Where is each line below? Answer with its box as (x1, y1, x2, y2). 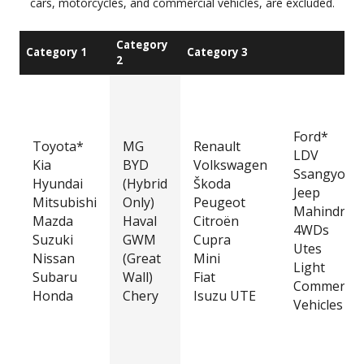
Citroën (193, 211, 239, 230)
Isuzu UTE (193, 286, 256, 305)
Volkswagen (193, 155, 267, 174)
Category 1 (26, 44, 87, 59)
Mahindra (293, 201, 353, 220)
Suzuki (32, 230, 73, 249)
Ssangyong (293, 164, 362, 183)
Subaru (32, 267, 77, 286)
